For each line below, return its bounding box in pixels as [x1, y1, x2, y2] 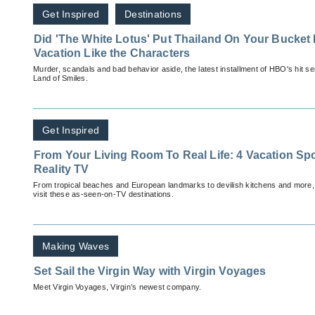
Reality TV [34, 163, 89, 176]
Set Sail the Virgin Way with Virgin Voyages [34, 265, 266, 278]
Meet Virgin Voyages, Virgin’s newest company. [33, 283, 202, 292]
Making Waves [42, 240, 109, 252]
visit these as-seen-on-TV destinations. [33, 190, 174, 199]
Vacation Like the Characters [34, 47, 191, 60]
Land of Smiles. [33, 74, 88, 83]
